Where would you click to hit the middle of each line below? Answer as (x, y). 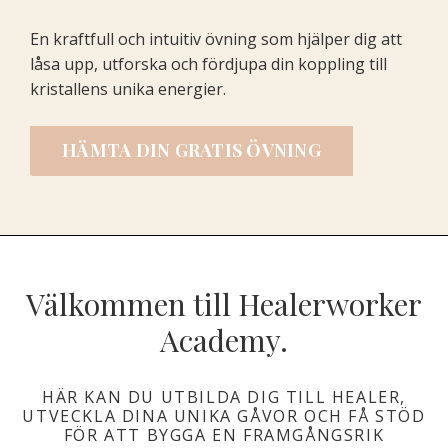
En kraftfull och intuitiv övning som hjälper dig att (216, 38)
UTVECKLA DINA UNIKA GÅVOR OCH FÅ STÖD (224, 415)
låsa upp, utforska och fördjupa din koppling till (208, 63)
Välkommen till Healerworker (224, 303)
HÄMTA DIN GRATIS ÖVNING (191, 150)
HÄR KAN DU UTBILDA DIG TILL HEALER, (223, 396)
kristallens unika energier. (128, 88)
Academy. (224, 339)
